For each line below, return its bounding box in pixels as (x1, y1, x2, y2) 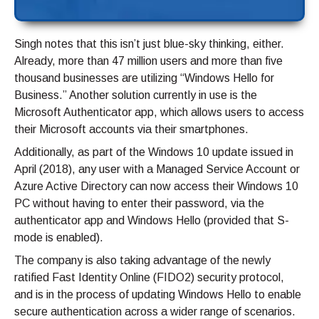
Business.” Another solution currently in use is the (14, 89, 257, 102)
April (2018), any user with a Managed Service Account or (14, 163, 300, 176)
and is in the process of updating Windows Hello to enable (14, 288, 301, 301)
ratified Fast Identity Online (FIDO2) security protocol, (14, 271, 284, 284)
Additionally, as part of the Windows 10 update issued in (14, 146, 293, 159)
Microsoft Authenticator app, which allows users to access (14, 106, 304, 119)
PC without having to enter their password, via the (14, 197, 264, 210)
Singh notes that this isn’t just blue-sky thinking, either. (14, 38, 284, 51)
